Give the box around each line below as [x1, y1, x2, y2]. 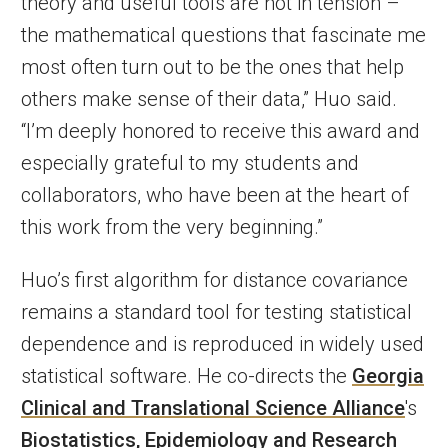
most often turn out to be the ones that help [21, 54, 404, 79]
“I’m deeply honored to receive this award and [21, 118, 420, 143]
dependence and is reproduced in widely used [21, 331, 424, 356]
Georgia [352, 363, 424, 388]
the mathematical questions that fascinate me [21, 22, 426, 47]
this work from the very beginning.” [21, 214, 323, 239]
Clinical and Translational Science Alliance [21, 395, 405, 420]
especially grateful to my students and [21, 150, 359, 175]
